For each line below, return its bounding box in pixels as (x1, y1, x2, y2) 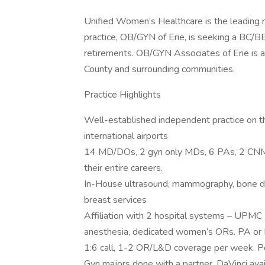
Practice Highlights (84, 88, 161, 101)
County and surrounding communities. (84, 63, 235, 76)
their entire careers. (84, 161, 163, 174)
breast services (84, 193, 147, 206)
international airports (84, 130, 168, 143)
